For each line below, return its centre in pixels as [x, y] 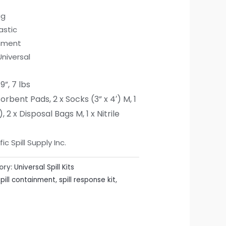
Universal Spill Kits [44, 167]
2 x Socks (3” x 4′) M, [93, 99]
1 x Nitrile [103, 114]
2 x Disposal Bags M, [46, 114]
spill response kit [87, 180]
